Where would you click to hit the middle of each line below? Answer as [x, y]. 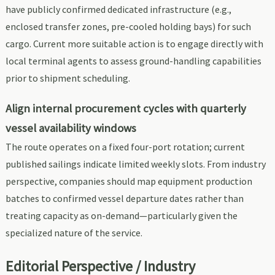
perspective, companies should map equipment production [129, 181]
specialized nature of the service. [74, 233]
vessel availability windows [71, 128]
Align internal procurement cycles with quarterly [126, 109]
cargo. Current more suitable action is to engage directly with [134, 44]
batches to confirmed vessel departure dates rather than [124, 199]
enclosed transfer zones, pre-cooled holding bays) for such [128, 27]
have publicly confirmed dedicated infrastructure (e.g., [118, 10]
